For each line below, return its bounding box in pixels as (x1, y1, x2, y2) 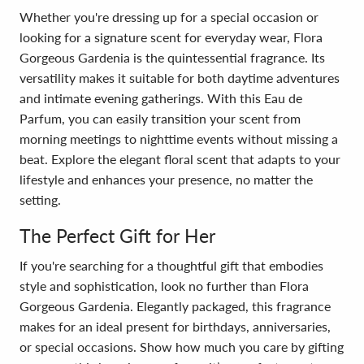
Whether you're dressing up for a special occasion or (19, 9, 318, 24)
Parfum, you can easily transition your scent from (19, 110, 301, 126)
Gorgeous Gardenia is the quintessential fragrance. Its (19, 50, 325, 65)
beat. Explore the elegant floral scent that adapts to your (19, 151, 340, 167)
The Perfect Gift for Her (19, 224, 215, 247)
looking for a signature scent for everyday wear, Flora (19, 29, 323, 45)
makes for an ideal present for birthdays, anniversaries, (19, 318, 331, 334)
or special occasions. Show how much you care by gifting (19, 339, 344, 354)
